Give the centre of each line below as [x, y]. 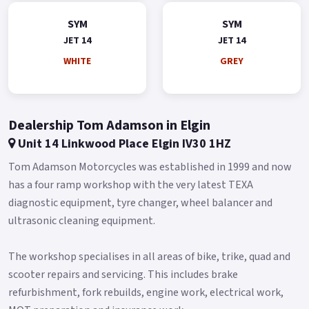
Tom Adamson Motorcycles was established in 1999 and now [150, 167]
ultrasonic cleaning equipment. [82, 220]
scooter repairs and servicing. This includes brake [123, 274]
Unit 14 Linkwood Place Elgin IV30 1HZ [123, 143]
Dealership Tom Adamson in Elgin [109, 125]
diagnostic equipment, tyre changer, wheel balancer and [140, 202]
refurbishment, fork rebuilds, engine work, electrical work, [146, 292]
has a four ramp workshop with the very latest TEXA [131, 185]
